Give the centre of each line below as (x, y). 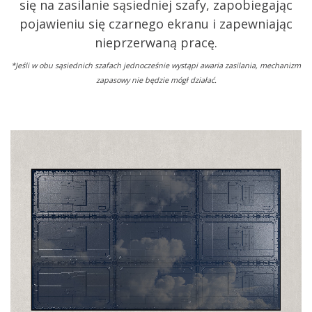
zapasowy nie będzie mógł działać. (156, 79)
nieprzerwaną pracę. (156, 42)
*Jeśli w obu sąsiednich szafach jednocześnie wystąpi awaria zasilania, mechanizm (156, 65)
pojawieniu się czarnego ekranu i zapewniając (156, 23)
